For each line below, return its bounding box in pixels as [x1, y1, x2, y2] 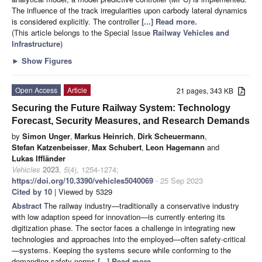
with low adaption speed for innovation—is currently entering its [12, 211, 225, 222]
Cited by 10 [12, 185, 52, 197]
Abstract [12, 199, 44, 211]
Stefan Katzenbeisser [12, 141, 88, 153]
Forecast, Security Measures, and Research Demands [12, 115, 250, 126]
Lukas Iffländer [12, 152, 65, 164]
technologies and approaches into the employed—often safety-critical [12, 233, 246, 244]
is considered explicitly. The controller [12, 15, 142, 27]
